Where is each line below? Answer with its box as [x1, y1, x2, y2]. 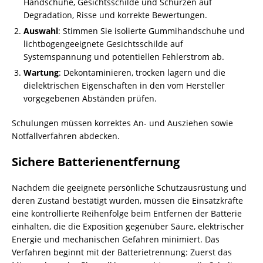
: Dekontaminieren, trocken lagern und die [59, 67, 225, 78]
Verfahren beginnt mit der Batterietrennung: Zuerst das [12, 247, 232, 258]
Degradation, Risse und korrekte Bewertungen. [23, 9, 207, 21]
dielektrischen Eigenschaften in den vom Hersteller [23, 80, 225, 91]
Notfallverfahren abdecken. [12, 130, 120, 141]
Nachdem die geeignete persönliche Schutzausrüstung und [12, 182, 247, 193]
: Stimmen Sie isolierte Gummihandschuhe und [58, 25, 245, 36]
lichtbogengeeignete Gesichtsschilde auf [23, 38, 183, 49]
